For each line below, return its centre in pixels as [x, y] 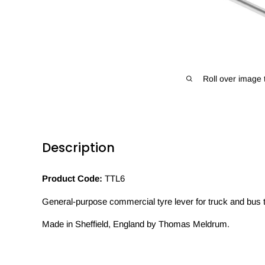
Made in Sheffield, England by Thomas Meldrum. [136, 224]
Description [78, 147]
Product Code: [72, 179]
